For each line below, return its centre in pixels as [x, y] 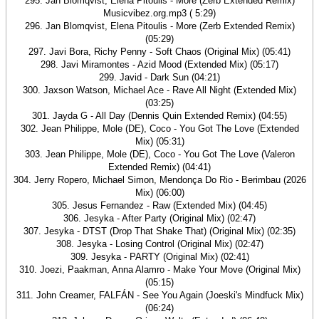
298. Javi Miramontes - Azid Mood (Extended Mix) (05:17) [159, 64]
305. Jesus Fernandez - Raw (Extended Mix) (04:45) [159, 205]
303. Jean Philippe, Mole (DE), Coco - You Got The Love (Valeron [159, 154]
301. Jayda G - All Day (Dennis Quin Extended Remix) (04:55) [159, 116]
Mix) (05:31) [159, 141]
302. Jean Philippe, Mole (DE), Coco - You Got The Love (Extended [159, 129]
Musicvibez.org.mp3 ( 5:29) [159, 13]
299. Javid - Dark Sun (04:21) [159, 77]
